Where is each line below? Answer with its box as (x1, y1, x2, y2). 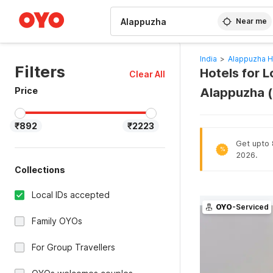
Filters (15, 62, 65, 81)
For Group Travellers (32, 242, 115, 252)
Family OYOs (32, 216, 82, 226)
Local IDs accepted (32, 190, 110, 200)
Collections (15, 165, 65, 175)
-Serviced (232, 202, 269, 211)
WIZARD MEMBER (24, 2, 85, 10)
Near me (236, 16, 268, 26)
